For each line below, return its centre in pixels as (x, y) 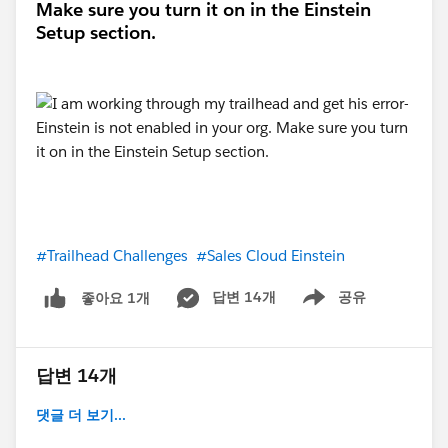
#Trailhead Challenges (112, 256)
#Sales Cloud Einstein (270, 256)
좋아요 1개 (115, 297)
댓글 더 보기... (81, 415)
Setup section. (96, 33)
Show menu (326, 307)
